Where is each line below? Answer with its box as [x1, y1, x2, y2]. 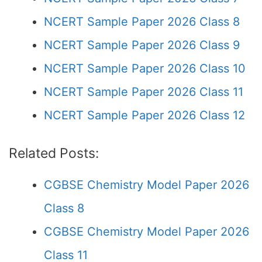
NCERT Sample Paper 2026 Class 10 [44, 61, 246, 75]
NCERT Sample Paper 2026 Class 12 [44, 108, 245, 122]
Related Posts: [9, 145, 99, 161]
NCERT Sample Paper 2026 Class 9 [44, 38, 240, 52]
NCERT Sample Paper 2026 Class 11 [44, 85, 243, 99]
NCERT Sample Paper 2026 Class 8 [44, 15, 240, 29]
